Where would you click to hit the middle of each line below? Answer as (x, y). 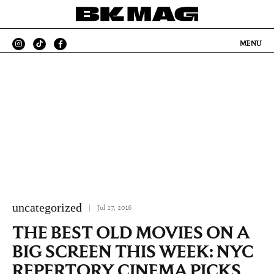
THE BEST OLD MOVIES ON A (131, 232)
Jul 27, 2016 (114, 207)
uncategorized (47, 208)
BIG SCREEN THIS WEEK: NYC (133, 251)
